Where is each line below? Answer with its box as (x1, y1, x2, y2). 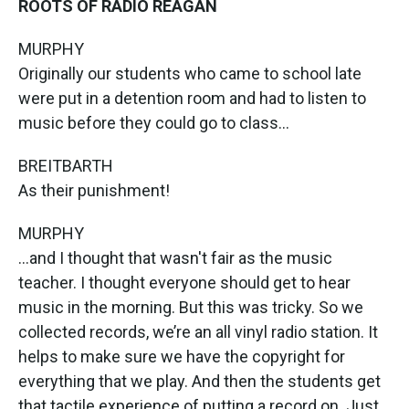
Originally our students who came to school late (18, 63, 362, 83)
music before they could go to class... (18, 112, 289, 132)
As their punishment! (18, 180, 170, 200)
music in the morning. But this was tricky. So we (18, 297, 363, 317)
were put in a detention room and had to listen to (18, 88, 366, 108)
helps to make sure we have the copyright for (18, 346, 345, 366)
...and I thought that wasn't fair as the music (18, 247, 332, 267)
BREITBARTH (18, 155, 113, 175)
